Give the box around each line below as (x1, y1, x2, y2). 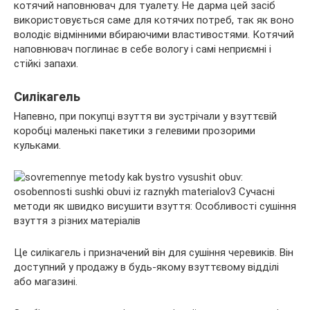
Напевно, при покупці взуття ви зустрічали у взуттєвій (14, 109, 277, 122)
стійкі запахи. (14, 57, 78, 70)
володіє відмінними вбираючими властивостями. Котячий (14, 28, 294, 41)
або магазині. (14, 275, 77, 288)
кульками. (14, 138, 61, 152)
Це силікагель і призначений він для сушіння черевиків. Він (14, 246, 293, 259)
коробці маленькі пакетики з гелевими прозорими (14, 124, 255, 137)
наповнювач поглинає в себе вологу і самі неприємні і (14, 42, 271, 55)
